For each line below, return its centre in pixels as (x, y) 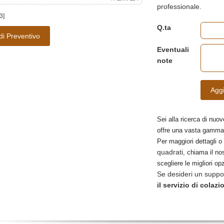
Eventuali (173, 49)
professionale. (179, 6)
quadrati (170, 152)
